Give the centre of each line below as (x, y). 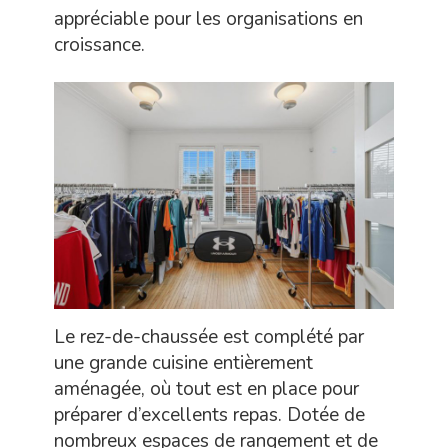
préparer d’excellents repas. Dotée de (209, 415)
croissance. (99, 45)
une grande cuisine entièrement (183, 363)
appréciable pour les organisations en (208, 19)
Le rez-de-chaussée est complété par (209, 337)
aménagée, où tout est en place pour (206, 389)
